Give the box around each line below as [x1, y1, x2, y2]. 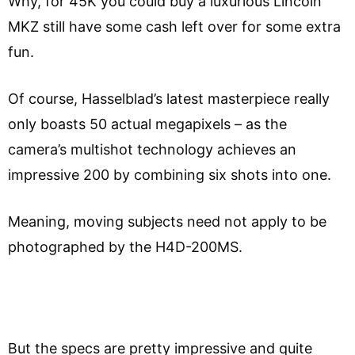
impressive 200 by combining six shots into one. [8, 166, 331, 184]
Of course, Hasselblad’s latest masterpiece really [8, 90, 330, 108]
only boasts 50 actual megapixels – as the [8, 116, 287, 133]
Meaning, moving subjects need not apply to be [8, 213, 326, 231]
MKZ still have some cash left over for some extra [8, 18, 341, 36]
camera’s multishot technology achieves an [8, 141, 296, 158]
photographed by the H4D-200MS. [8, 239, 242, 256]
